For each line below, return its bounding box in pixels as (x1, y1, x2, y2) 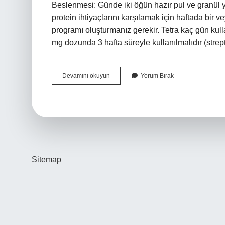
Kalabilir (109, 117, 132, 124)
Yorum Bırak (141, 72, 174, 79)
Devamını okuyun (62, 72, 110, 79)
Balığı (109, 81, 125, 88)
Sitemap (32, 155, 61, 164)
